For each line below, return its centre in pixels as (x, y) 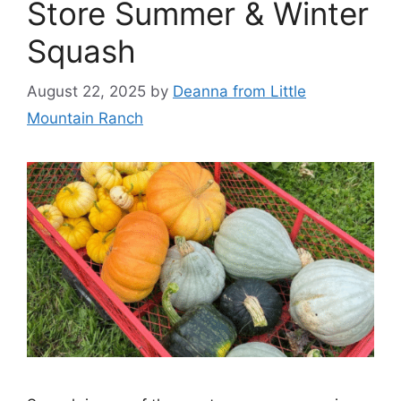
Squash (81, 51)
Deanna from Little (239, 91)
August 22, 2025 (86, 91)
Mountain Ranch (85, 118)
